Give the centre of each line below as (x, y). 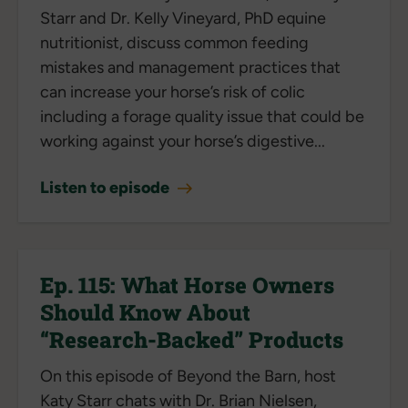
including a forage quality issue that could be (202, 116)
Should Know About (145, 312)
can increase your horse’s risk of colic (173, 92)
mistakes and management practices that (190, 67)
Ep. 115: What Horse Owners (187, 285)
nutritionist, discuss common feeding (174, 42)
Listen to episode (107, 187)
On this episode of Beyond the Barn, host (188, 376)
